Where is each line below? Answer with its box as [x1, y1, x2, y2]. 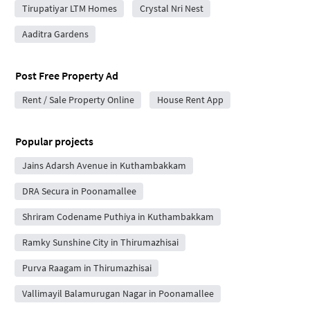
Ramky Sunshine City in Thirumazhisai [21, 236, 179, 249]
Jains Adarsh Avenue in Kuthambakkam [21, 159, 186, 172]
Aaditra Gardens [21, 28, 89, 41]
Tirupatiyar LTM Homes [21, 2, 117, 15]
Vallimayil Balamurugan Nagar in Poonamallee [21, 287, 214, 300]
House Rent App [156, 93, 224, 107]
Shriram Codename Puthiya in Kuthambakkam [21, 210, 214, 224]
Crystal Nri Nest [139, 2, 203, 15]
